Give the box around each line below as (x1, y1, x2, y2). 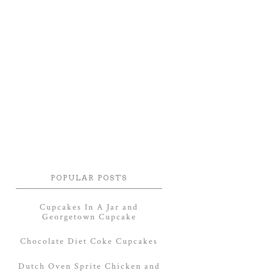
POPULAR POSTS (51, 173, 127, 182)
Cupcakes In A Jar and (40, 201, 138, 213)
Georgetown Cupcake (41, 211, 136, 222)
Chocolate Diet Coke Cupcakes (20, 236, 158, 247)
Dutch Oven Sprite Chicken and (18, 260, 160, 272)
